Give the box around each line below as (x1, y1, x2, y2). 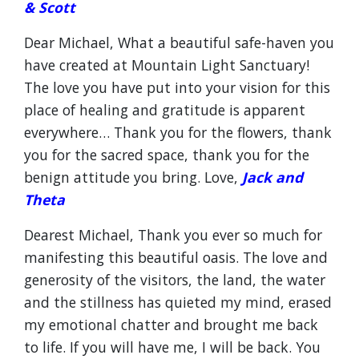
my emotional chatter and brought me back (24, 315, 318, 334)
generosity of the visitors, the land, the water (24, 270, 325, 289)
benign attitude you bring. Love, (24, 167, 242, 187)
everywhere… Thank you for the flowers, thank (24, 123, 332, 142)
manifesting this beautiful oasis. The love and (24, 248, 328, 267)
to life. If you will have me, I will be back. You (24, 337, 321, 357)
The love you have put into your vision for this (24, 78, 330, 97)
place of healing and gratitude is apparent (24, 100, 305, 119)
